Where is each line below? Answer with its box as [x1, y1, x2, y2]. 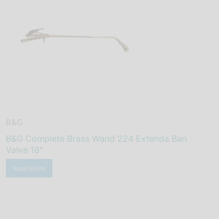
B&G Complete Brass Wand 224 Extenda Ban [6, 133, 187, 144]
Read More [13, 163, 45, 173]
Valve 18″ [6, 144, 43, 155]
